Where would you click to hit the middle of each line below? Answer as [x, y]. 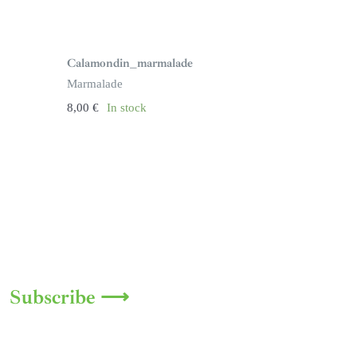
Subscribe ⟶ [70, 297]
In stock [126, 107]
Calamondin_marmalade [129, 63]
